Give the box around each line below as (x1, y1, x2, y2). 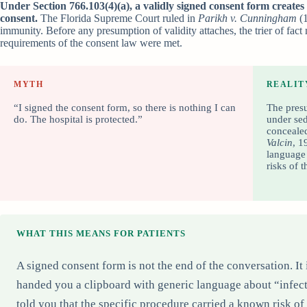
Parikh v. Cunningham (198, 12, 297, 24)
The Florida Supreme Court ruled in (38, 12, 198, 24)
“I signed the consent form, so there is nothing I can (14, 101, 236, 113)
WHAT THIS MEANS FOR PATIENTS (16, 228, 186, 238)
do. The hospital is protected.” (14, 113, 143, 125)
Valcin (266, 136, 293, 148)
